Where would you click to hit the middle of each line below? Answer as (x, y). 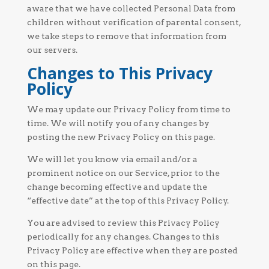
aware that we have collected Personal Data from (131, 8)
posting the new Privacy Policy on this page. (121, 137)
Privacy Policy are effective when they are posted (132, 250)
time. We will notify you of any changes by (118, 123)
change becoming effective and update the (117, 187)
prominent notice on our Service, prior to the (123, 173)
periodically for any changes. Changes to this (123, 237)
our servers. (52, 50)
